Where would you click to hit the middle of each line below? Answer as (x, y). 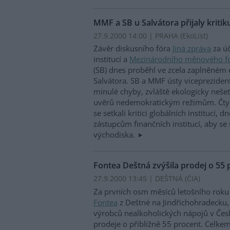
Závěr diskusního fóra (133, 49)
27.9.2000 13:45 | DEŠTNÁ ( (140, 179)
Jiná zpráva (192, 49)
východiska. (115, 135)
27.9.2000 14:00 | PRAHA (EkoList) (151, 35)
